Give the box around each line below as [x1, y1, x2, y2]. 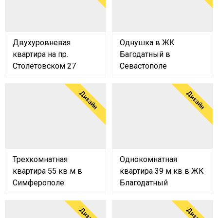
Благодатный [120, 178, 168, 187]
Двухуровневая [13, 37, 71, 47]
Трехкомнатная [13, 154, 68, 164]
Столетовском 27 [13, 61, 76, 71]
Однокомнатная [120, 154, 177, 164]
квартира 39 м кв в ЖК [120, 166, 204, 176]
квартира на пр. [13, 49, 68, 59]
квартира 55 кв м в [13, 166, 82, 176]
